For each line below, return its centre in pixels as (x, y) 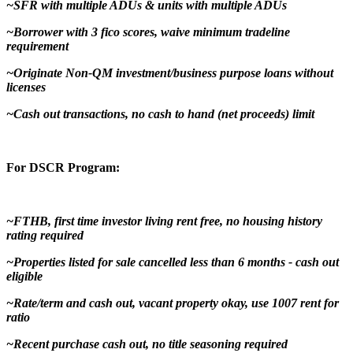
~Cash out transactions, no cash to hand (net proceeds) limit (160, 113)
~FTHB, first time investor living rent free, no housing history (164, 221)
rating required (45, 235)
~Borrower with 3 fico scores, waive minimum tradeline (148, 32)
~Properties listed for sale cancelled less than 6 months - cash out (173, 262)
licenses (26, 87)
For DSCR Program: (63, 167)
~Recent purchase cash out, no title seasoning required (147, 344)
